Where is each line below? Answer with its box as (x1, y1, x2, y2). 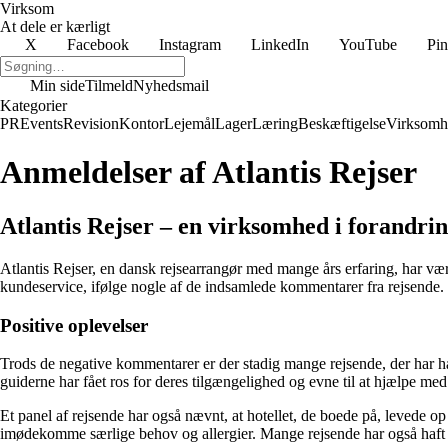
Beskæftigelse (298, 115, 386, 132)
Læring (252, 115, 298, 132)
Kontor (119, 115, 164, 132)
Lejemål (164, 115, 215, 132)
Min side (30, 77, 85, 94)
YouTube (339, 36, 397, 53)
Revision (63, 115, 119, 132)
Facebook (67, 36, 129, 53)
